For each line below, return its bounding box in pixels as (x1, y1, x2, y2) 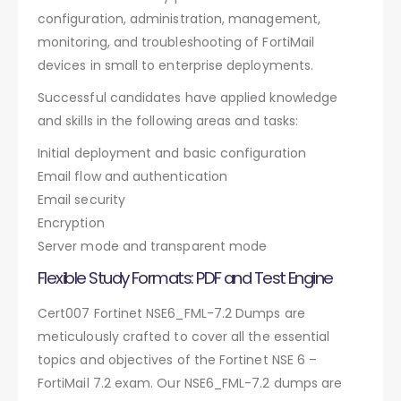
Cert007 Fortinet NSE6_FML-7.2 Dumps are (38, 303, 305, 322)
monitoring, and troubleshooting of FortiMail (38, 32, 315, 51)
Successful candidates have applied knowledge (38, 88, 338, 107)
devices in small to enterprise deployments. (38, 55, 314, 74)
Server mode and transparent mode (38, 236, 268, 255)
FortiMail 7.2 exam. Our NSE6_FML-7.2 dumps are (38, 373, 343, 392)
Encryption (38, 213, 105, 232)
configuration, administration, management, (38, 9, 320, 28)
